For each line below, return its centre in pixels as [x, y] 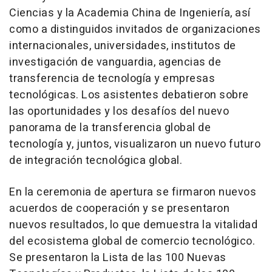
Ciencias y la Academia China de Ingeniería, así [130, 13]
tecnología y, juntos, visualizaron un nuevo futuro [135, 144]
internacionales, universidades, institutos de [123, 46]
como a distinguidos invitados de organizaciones [135, 29]
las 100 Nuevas [185, 258]
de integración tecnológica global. [96, 161]
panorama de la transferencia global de [110, 128]
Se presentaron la [56, 258]
